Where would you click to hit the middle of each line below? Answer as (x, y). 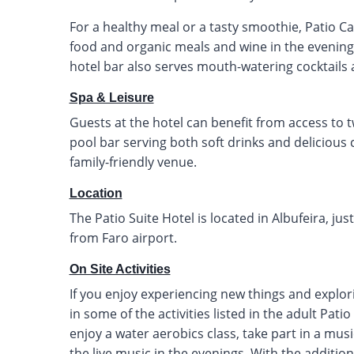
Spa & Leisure (111, 97)
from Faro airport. (123, 237)
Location (96, 193)
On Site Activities (120, 269)
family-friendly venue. (133, 162)
